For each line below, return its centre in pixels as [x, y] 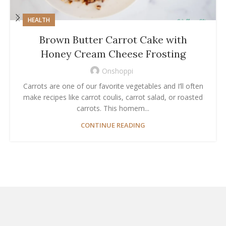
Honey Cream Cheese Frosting [113, 54]
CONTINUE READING [113, 125]
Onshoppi [118, 71]
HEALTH [39, 20]
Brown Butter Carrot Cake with [113, 40]
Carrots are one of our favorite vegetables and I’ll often [113, 86]
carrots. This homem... [113, 108]
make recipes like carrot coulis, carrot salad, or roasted [113, 97]
